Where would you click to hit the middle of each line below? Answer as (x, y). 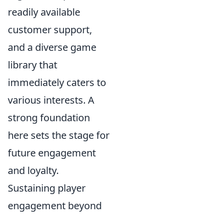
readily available (44, 12)
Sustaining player (47, 188)
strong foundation (49, 117)
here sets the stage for (59, 135)
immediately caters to (57, 82)
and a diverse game (52, 47)
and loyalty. (33, 170)
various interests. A (51, 100)
